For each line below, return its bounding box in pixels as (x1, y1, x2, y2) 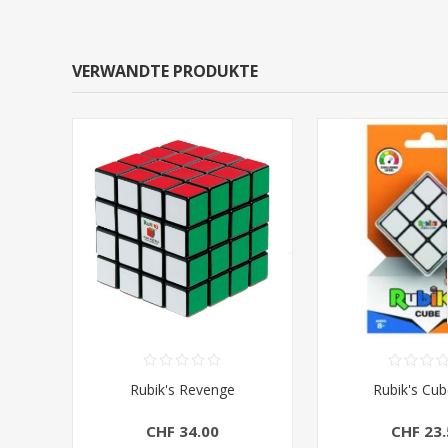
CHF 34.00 (145, 420, 219, 441)
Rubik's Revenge (129, 379, 235, 399)
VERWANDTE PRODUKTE (72, 59, 258, 82)
